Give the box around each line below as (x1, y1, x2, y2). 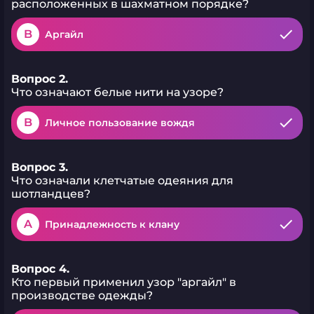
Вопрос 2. (11, 72, 68, 86)
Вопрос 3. (11, 161, 68, 174)
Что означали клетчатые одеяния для (11, 174, 233, 187)
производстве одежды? (11, 289, 153, 302)
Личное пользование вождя (45, 116, 195, 129)
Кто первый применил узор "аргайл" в (11, 275, 236, 289)
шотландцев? (11, 187, 90, 200)
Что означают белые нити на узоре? (11, 86, 224, 99)
